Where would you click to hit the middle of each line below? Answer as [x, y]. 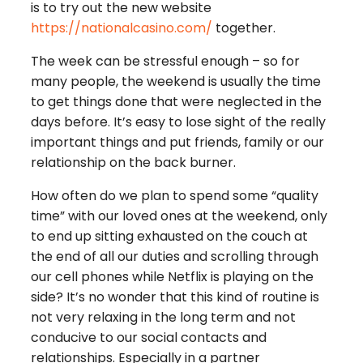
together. [244, 28]
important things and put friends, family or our [177, 142]
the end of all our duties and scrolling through [175, 256]
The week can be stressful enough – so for [165, 61]
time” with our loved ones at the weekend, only [179, 216]
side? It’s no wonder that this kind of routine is [175, 297]
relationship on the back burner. [133, 162]
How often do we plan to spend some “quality [175, 195]
